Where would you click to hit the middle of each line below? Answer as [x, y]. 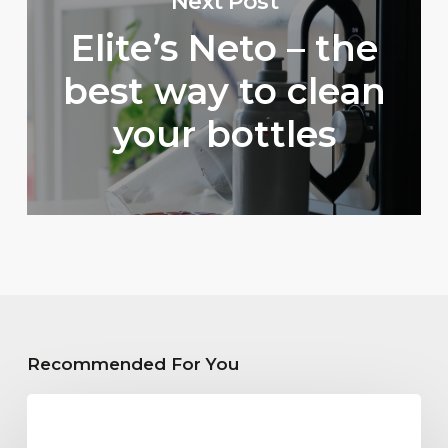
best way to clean [224, 90]
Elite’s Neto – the [224, 47]
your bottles [224, 133]
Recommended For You [132, 363]
